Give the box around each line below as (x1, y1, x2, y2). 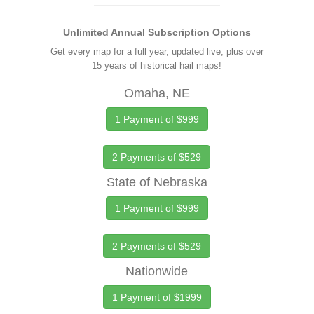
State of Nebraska (106, 175, 207, 189)
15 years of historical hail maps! (92, 60, 222, 71)
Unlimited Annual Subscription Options (62, 27, 251, 38)
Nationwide (125, 264, 189, 278)
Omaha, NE (123, 86, 190, 100)
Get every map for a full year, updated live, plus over (50, 46, 264, 57)
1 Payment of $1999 (111, 292, 202, 303)
